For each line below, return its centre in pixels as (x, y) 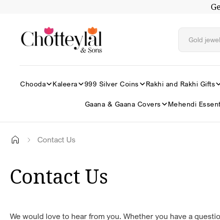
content (26, 15)
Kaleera (65, 84)
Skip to (26, 7)
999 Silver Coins (111, 84)
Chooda (33, 84)
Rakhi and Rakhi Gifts (180, 84)
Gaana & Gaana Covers (123, 104)
